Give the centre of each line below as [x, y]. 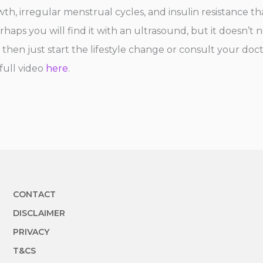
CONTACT [34, 194]
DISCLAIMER [39, 213]
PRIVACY [31, 232]
